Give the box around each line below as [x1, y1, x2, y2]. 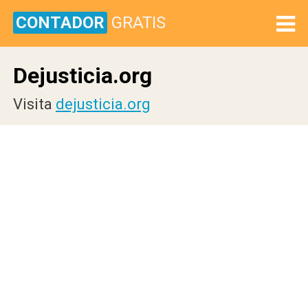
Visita [13, 96, 56, 113]
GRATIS [111, 13, 166, 32]
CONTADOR [16, 13, 104, 32]
